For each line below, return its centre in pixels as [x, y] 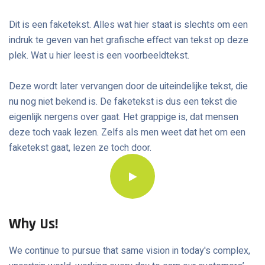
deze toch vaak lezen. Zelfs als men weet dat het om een [127, 132]
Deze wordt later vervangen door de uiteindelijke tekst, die [128, 86]
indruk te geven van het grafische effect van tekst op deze [129, 40]
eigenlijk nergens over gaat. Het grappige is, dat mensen [124, 117]
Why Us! [34, 224]
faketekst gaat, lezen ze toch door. [80, 148]
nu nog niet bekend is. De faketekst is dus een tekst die [123, 102]
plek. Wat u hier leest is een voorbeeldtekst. [100, 56]
